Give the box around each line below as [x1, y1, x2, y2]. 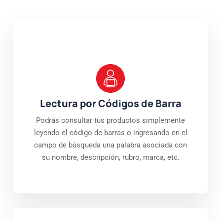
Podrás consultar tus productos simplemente [36, 115, 185, 125]
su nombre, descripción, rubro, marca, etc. [41, 152, 180, 162]
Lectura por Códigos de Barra [39, 96, 182, 110]
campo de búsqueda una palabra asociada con [34, 140, 187, 149]
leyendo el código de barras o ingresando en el [34, 128, 187, 137]
